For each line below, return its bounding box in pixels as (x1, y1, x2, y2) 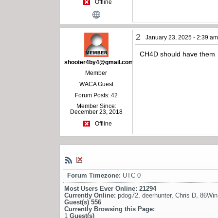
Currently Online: (64, 191, 118, 199)
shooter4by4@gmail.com (64, 58, 134, 66)
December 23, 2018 (70, 108, 123, 115)
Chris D (175, 191, 196, 199)
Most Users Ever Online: (64, 184, 139, 192)
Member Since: (76, 102, 116, 109)
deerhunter (142, 191, 171, 199)
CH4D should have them (140, 50, 216, 58)
